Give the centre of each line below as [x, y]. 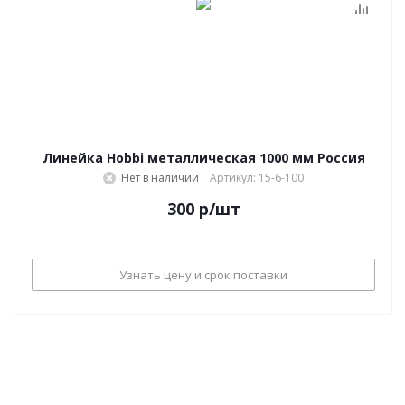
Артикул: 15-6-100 [257, 178]
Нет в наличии [160, 178]
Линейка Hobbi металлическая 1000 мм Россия [203, 158]
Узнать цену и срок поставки [203, 274]
